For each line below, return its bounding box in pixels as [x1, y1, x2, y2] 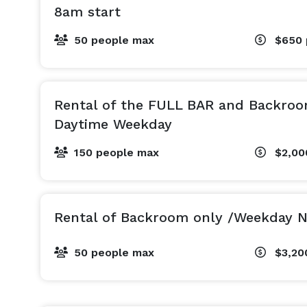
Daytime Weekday [54, 116, 172, 132]
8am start [54, 3, 121, 20]
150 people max [74, 146, 159, 159]
